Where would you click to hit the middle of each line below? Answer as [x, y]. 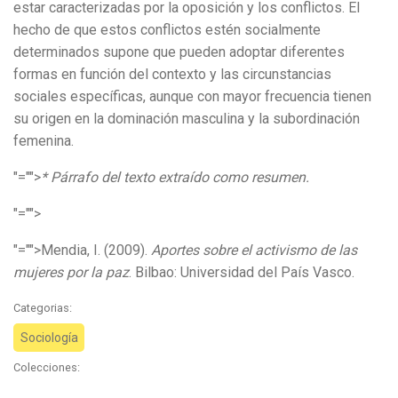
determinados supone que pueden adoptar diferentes [179, 52]
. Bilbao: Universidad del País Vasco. [242, 273]
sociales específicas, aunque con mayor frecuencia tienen [192, 97]
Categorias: [43, 308]
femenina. [44, 141]
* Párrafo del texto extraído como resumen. [175, 178]
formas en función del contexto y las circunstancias [172, 75]
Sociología [49, 338]
